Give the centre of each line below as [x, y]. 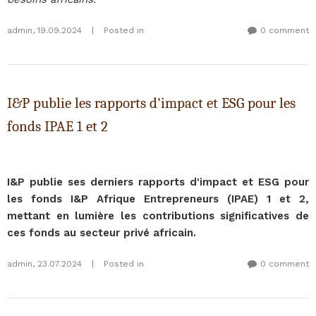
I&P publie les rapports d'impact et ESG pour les [151, 103]
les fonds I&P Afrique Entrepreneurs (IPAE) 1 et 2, [158, 199]
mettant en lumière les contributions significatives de [158, 216]
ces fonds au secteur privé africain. [102, 233]
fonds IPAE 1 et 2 [57, 126]
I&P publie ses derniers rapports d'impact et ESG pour [158, 182]
